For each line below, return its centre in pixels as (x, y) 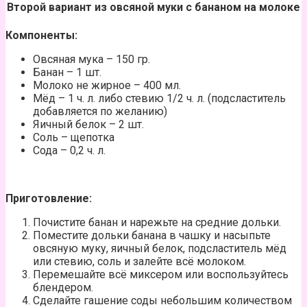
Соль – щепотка (74, 137)
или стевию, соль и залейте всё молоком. (139, 261)
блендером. (63, 287)
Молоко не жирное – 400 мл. (107, 85)
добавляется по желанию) (100, 111)
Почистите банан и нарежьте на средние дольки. (157, 222)
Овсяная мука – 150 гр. (91, 59)
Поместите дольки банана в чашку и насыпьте (152, 235)
